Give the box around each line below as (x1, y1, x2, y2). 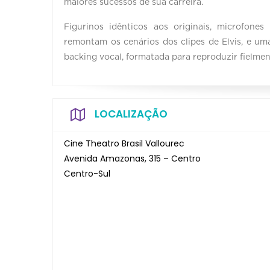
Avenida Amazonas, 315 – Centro (64, 152, 201, 165)
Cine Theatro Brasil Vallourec (64, 137, 184, 149)
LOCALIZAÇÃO (95, 106, 168, 121)
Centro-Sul (64, 167, 110, 180)
